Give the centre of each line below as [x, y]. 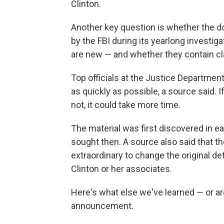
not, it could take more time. [126, 104]
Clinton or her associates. [121, 168]
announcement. [102, 205]
